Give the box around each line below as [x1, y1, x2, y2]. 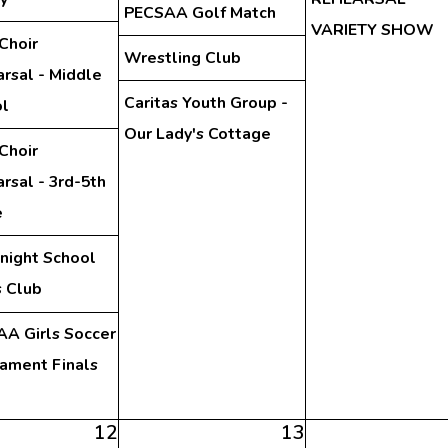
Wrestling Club [123, 46, 241, 69]
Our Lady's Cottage [123, 123, 271, 146]
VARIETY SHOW [310, 18, 434, 41]
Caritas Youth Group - [123, 92, 288, 115]
